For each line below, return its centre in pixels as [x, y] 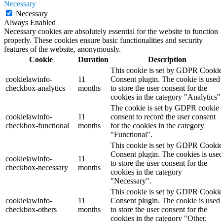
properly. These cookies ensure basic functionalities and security [103, 40]
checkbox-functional [37, 125]
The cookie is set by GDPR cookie [165, 108]
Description [167, 59]
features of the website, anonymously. [62, 49]
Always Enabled [30, 22]
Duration [93, 59]
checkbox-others [31, 209]
